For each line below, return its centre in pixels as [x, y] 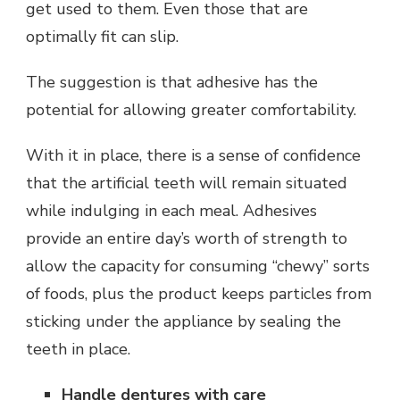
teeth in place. [78, 350]
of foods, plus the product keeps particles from [199, 294]
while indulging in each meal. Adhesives [171, 211]
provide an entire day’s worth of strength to [187, 239]
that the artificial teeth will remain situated [187, 183]
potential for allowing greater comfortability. [191, 110]
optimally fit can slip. [104, 37]
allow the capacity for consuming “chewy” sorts [198, 267]
